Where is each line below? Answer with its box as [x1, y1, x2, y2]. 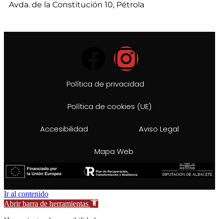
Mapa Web [94, 146, 133, 156]
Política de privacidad [66, 78, 144, 89]
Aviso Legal [139, 123, 179, 134]
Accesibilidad [40, 123, 88, 134]
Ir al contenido [4, 190, 48, 198]
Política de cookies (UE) [67, 101, 152, 111]
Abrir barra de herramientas [4, 199, 88, 208]
